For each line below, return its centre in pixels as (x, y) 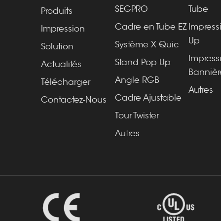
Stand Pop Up (143, 62)
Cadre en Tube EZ (150, 27)
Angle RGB (137, 80)
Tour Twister (137, 116)
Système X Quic (147, 45)
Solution (57, 47)
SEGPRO (131, 9)
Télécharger (65, 82)
